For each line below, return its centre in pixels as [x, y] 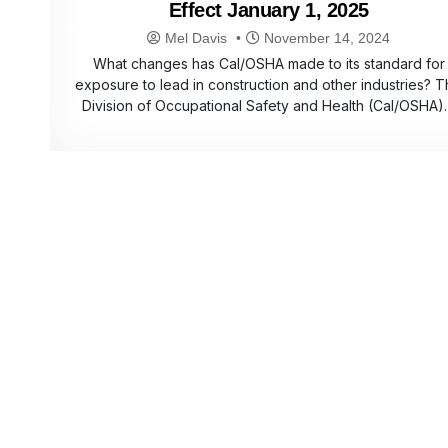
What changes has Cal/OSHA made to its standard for [268, 64]
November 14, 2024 [325, 38]
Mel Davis [196, 38]
